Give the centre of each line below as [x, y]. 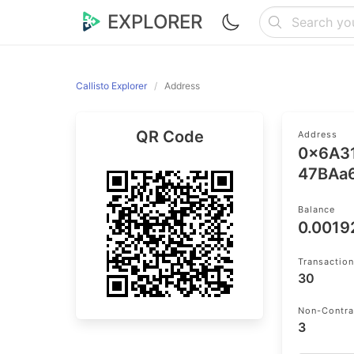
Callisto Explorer [111, 86]
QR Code [169, 137]
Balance [317, 209]
